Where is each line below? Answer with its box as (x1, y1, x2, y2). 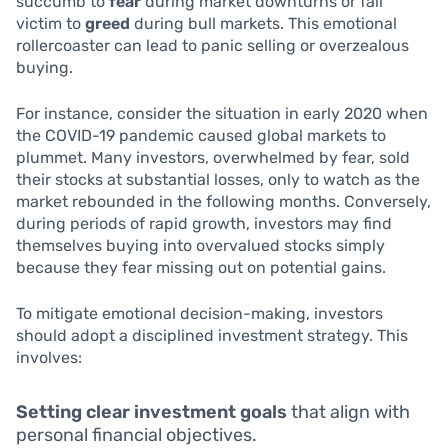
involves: (16, 347, 82, 367)
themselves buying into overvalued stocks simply (16, 235, 385, 255)
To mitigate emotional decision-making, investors (16, 303, 383, 323)
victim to (16, 13, 85, 33)
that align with (287, 400, 410, 423)
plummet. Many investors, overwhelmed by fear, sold (16, 147, 410, 167)
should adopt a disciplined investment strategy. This (16, 325, 408, 345)
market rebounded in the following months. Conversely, (16, 191, 431, 211)
